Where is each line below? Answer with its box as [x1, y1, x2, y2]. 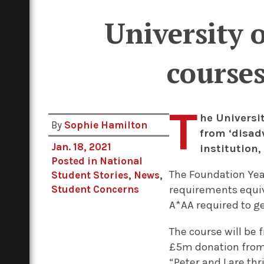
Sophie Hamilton [64, 118, 148, 131]
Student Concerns [51, 183, 140, 195]
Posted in [51, 154, 100, 167]
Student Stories [51, 169, 129, 181]
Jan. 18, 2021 [51, 140, 112, 153]
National [100, 154, 143, 167]
